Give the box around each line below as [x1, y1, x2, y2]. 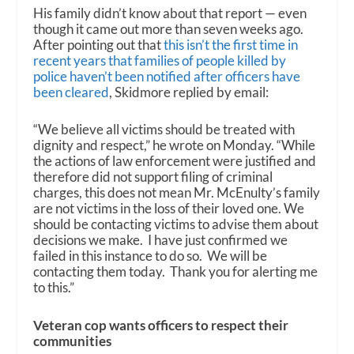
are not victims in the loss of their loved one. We [33, 200, 305, 217]
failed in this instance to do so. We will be [33, 247, 268, 265]
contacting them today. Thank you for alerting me [33, 263, 318, 281]
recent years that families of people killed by [33, 52, 287, 70]
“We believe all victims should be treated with [33, 121, 296, 138]
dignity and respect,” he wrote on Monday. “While [33, 137, 316, 154]
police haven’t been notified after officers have [33, 68, 301, 85]
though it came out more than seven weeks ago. [33, 21, 304, 38]
